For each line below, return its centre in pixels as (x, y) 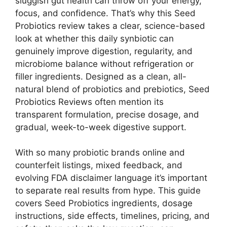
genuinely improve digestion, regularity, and (104, 51)
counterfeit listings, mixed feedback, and (99, 165)
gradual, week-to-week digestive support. (101, 127)
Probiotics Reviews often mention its (89, 102)
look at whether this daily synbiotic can (94, 38)
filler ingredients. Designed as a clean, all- (101, 76)
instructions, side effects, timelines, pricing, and (112, 216)
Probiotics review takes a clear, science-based (110, 26)
